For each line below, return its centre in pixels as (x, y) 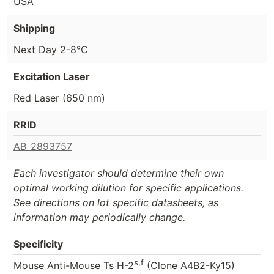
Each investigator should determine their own (119, 173)
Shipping (34, 28)
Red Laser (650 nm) (59, 98)
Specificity (38, 244)
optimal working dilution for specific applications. (128, 187)
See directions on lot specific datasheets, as (116, 202)
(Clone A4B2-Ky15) (189, 265)
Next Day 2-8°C (51, 49)
